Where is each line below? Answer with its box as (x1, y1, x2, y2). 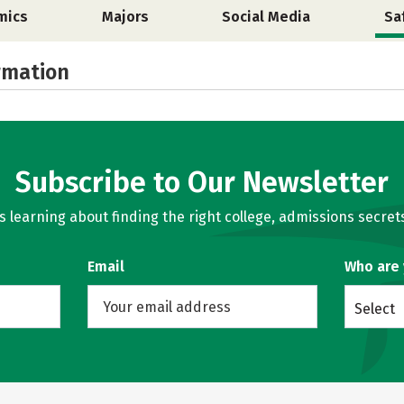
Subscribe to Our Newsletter (15, 165, 389, 199)
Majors (101, 8, 149, 25)
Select (353, 300, 395, 317)
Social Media (222, 8, 311, 25)
